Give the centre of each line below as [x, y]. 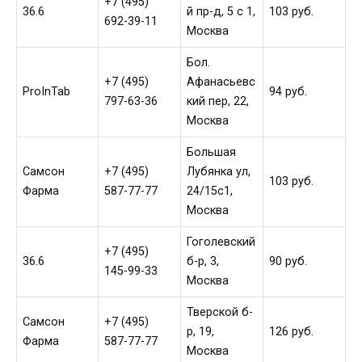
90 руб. [288, 261]
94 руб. [288, 92]
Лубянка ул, [219, 172]
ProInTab [47, 92]
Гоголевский [221, 242]
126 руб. [292, 332]
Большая [212, 152]
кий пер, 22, [218, 101]
